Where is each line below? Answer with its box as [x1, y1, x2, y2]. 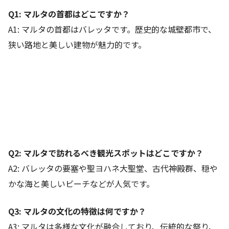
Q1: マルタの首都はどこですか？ [8, 8, 130, 20]
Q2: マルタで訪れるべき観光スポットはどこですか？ [8, 147, 203, 159]
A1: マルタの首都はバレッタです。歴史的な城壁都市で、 [8, 23, 216, 36]
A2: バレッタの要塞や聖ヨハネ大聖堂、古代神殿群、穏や [8, 162, 218, 175]
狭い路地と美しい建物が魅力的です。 [8, 38, 146, 51]
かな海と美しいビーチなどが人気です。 [8, 177, 154, 190]
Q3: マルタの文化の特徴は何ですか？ [8, 205, 146, 218]
